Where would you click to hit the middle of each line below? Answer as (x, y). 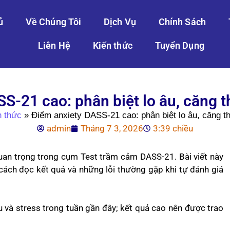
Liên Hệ (54, 45)
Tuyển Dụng (179, 45)
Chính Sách (182, 22)
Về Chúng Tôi (53, 22)
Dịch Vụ (120, 22)
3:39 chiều (173, 128)
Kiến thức (112, 45)
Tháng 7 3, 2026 (112, 128)
